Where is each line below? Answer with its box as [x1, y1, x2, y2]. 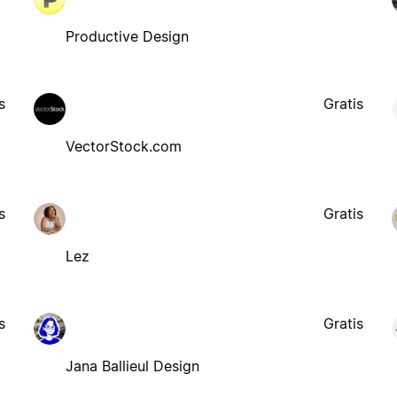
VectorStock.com [65, 136, 182, 155]
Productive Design [65, 27, 189, 45]
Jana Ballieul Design [65, 356, 199, 375]
